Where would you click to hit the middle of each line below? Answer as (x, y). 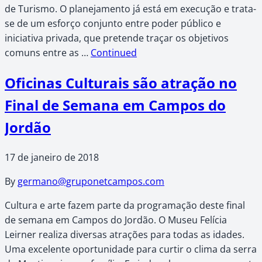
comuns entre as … (48, 52)
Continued (114, 52)
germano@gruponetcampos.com (91, 181)
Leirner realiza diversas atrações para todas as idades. (125, 234)
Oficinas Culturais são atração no (121, 82)
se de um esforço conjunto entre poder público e (113, 23)
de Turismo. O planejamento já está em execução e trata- (130, 8)
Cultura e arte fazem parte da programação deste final (125, 205)
